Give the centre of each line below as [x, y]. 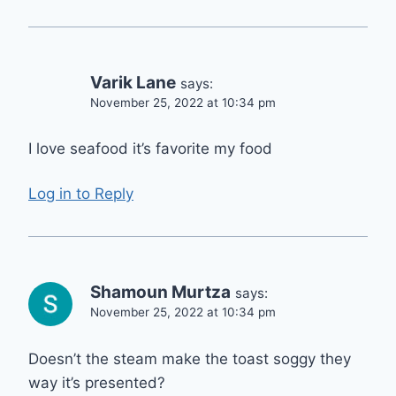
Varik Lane [133, 82]
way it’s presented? [97, 382]
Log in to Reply [81, 193]
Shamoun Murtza [160, 292]
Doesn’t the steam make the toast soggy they [190, 358]
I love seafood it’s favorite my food [150, 149]
